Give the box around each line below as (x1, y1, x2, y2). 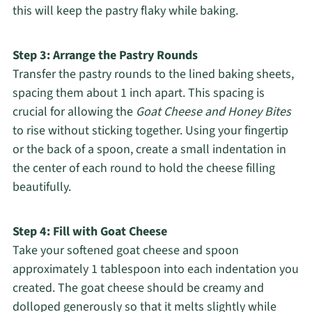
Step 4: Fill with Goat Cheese (12, 223, 167, 241)
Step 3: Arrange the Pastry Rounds (12, 47, 198, 65)
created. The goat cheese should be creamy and (12, 279, 264, 297)
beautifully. (12, 178, 71, 196)
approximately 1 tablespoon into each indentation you (12, 260, 299, 279)
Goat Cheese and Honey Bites (135, 103, 291, 121)
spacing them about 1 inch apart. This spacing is (12, 84, 265, 102)
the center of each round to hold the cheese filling (12, 159, 275, 178)
